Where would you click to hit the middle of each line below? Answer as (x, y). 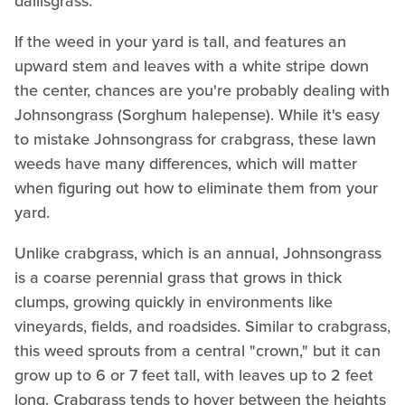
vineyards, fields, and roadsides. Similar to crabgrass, (202, 326)
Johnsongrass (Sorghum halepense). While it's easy (197, 114)
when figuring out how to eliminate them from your (196, 188)
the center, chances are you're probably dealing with (202, 90)
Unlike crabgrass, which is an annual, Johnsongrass (198, 253)
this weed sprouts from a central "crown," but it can (198, 350)
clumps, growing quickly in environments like (174, 301)
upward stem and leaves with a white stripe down (192, 66)
